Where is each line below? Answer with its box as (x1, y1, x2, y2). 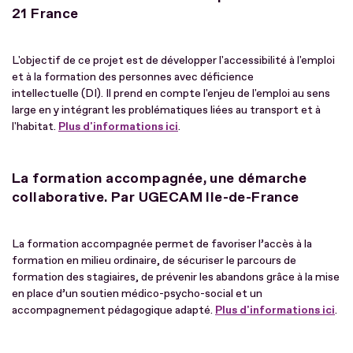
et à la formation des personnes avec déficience (12, 69, 254, 84)
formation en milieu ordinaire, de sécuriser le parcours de (12, 253, 296, 267)
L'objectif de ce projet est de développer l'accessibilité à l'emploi (12, 53, 335, 67)
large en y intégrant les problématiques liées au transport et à (12, 102, 321, 117)
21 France (12, 4, 79, 23)
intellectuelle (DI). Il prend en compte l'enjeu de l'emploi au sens (12, 86, 330, 100)
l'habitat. (12, 119, 58, 133)
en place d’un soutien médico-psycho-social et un (12, 286, 262, 300)
